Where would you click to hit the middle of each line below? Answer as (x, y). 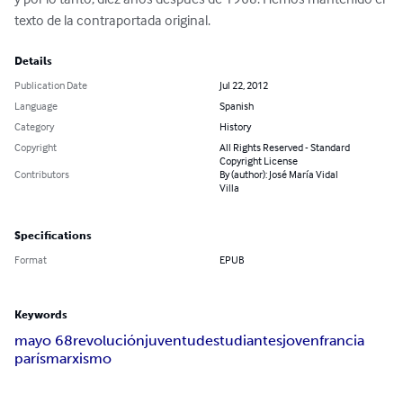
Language (36, 106)
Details (33, 62)
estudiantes (244, 341)
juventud (175, 341)
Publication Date (51, 85)
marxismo (79, 359)
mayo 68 (44, 341)
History (235, 127)
